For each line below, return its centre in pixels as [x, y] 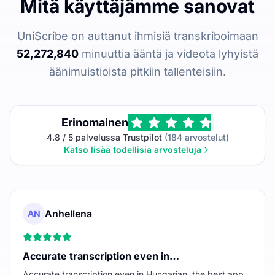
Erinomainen [95, 122]
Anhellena [68, 213]
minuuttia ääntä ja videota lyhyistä [168, 53]
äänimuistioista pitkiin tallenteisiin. [137, 71]
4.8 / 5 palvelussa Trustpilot [104, 137]
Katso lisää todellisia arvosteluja [133, 149]
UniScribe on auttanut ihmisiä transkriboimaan [137, 36]
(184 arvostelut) [195, 137]
